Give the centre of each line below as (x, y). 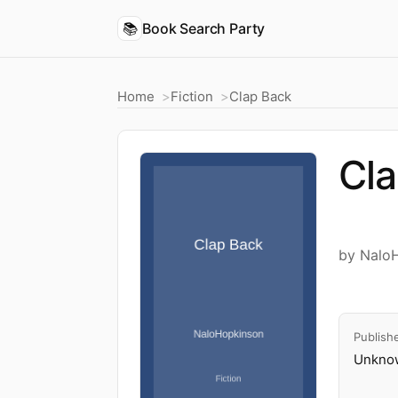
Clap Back (260, 96)
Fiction (192, 96)
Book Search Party (204, 28)
